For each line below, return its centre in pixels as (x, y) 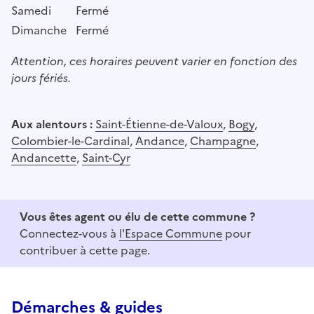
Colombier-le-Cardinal (70, 141)
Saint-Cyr (106, 157)
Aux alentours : (53, 124)
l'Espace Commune (171, 233)
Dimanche (39, 30)
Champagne (223, 141)
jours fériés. (41, 77)
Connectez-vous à (69, 233)
